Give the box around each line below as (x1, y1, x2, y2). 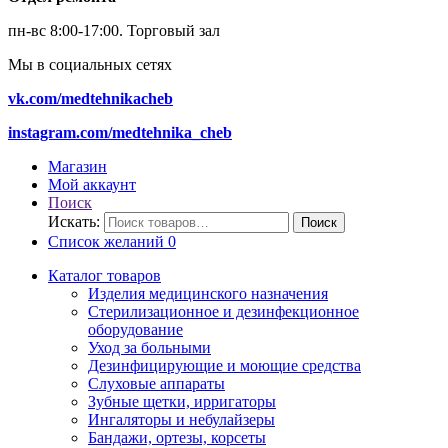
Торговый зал (127, 21, 220, 39)
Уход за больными (88, 338, 211, 356)
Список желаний (48, 232, 164, 250)
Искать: (48, 212, 100, 230)
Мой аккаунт (48, 175, 136, 193)
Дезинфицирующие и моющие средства (88, 356, 361, 374)
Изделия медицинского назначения (88, 284, 328, 302)
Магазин (48, 157, 107, 175)
